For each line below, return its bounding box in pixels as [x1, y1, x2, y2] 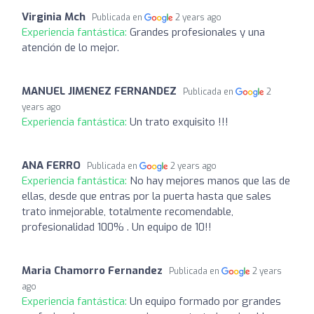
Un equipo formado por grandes [130, 294, 281, 308]
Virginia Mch [22, 9, 86, 24]
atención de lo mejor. [22, 40, 119, 55]
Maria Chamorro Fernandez [22, 263, 163, 278]
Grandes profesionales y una [130, 25, 265, 39]
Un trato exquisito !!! [130, 114, 228, 129]
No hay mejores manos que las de [130, 173, 290, 188]
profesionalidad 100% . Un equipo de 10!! [22, 219, 212, 234]
